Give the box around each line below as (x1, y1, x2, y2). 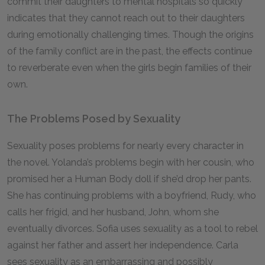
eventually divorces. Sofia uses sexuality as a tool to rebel (7, 223, 258, 234)
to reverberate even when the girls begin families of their (7, 62, 251, 73)
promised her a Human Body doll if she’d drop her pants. (7, 173, 251, 185)
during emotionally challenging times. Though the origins (7, 29, 254, 40)
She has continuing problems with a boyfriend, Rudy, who (7, 190, 256, 201)
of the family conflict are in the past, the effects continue (7, 46, 252, 57)
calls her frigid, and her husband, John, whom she (7, 206, 219, 218)
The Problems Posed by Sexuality (7, 112, 180, 125)
